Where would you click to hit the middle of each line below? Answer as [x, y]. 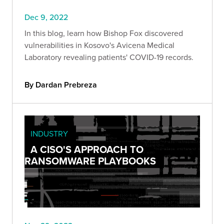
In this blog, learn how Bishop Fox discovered [104, 33]
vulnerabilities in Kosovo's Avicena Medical [99, 45]
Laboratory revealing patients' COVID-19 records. [109, 57]
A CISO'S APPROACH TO [87, 149]
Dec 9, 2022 [46, 17]
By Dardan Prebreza [61, 84]
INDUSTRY [49, 133]
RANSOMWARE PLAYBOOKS [90, 160]
